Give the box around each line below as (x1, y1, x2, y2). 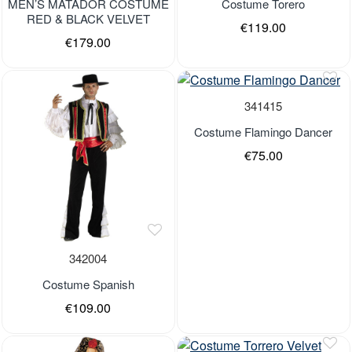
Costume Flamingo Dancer (194, 123, 332, 140)
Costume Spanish (42, 276, 134, 292)
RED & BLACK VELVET (26, 10, 150, 27)
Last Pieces (241, 317, 303, 332)
